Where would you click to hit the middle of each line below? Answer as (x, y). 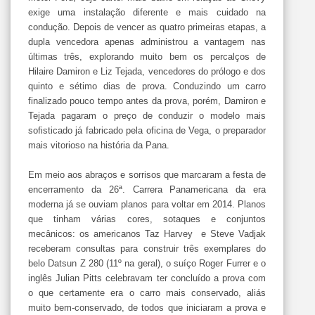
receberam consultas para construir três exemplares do (147, 249)
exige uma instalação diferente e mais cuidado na (147, 12)
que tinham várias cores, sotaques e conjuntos (147, 219)
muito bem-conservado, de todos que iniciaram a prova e (147, 308)
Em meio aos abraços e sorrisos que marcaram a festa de (147, 175)
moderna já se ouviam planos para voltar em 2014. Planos (147, 204)
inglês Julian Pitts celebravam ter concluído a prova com (147, 278)
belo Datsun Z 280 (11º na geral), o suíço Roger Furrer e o (147, 263)
